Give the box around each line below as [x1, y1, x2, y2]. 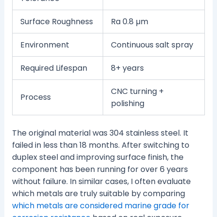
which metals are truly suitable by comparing [12, 188, 185, 200]
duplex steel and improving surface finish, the [12, 152, 184, 163]
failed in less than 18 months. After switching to [12, 139, 189, 151]
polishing [110, 98, 144, 109]
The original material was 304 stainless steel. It [12, 127, 188, 139]
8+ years [110, 62, 144, 74]
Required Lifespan [20, 62, 87, 74]
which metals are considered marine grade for [12, 200, 189, 212]
